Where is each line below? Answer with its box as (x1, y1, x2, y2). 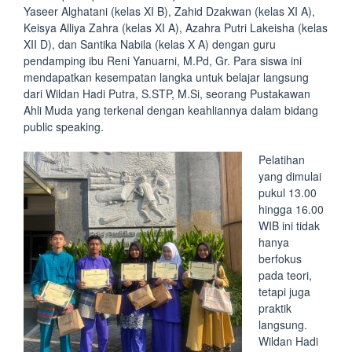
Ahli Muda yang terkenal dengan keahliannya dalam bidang (24, 102, 318, 118)
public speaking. (24, 119, 104, 134)
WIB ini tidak (258, 218, 320, 233)
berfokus (258, 251, 302, 266)
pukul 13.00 (258, 185, 317, 200)
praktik (258, 300, 291, 316)
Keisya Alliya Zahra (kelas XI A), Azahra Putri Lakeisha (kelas (24, 20, 328, 35)
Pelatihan (258, 152, 305, 167)
